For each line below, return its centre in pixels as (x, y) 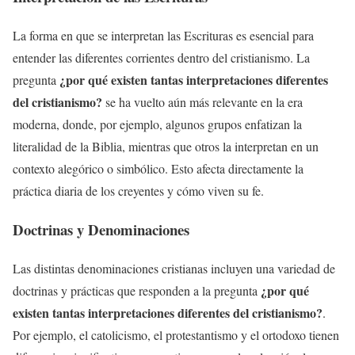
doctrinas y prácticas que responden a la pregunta (137, 290)
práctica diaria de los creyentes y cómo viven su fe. (138, 191)
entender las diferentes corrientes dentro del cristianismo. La (161, 58)
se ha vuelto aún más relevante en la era (202, 102)
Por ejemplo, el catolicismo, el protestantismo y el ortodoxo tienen (176, 334)
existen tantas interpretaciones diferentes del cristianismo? (168, 312)
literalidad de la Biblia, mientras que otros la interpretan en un (166, 147)
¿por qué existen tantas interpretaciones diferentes (194, 80)
